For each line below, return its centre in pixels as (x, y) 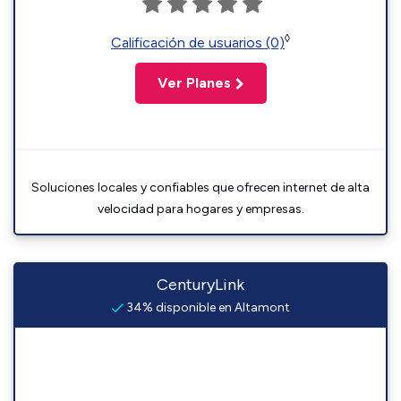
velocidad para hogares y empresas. (200, 209)
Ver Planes (194, 83)
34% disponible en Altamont (207, 307)
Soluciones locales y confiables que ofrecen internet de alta (200, 188)
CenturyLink (200, 285)
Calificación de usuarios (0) (198, 43)
